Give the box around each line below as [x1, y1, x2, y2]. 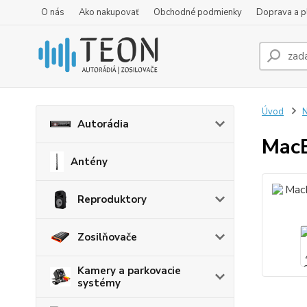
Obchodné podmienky [153, 6, 242, 19]
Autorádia [77, 117, 129, 131]
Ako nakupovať [79, 6, 139, 19]
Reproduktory [77, 193, 147, 206]
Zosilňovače [77, 230, 137, 244]
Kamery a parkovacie [77, 264, 181, 278]
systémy [77, 276, 121, 290]
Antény [70, 155, 108, 169]
